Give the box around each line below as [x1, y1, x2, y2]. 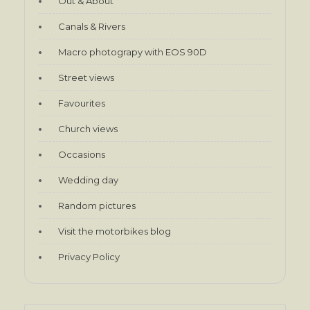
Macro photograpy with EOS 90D [58, 46, 207, 57]
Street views [58, 71, 114, 83]
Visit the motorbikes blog [58, 225, 171, 237]
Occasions [58, 148, 105, 160]
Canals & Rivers [58, 20, 125, 32]
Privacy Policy [58, 250, 120, 262]
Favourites [58, 97, 105, 109]
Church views [58, 122, 118, 134]
